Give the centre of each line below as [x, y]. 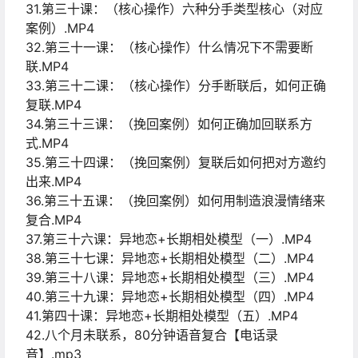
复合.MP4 [54, 220]
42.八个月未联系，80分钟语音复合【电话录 [152, 335]
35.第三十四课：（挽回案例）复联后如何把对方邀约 [176, 163]
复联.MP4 [54, 105]
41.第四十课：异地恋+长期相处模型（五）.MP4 [162, 316]
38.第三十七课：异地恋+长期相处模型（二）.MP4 [170, 259]
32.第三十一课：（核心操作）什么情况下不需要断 [169, 48]
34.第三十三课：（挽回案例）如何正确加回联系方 [169, 124]
